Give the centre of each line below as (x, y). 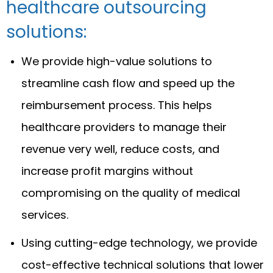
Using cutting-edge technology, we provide (139, 243)
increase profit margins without (107, 171)
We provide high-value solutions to (117, 61)
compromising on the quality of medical (131, 193)
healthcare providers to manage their (124, 127)
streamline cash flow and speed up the (128, 83)
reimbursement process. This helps (117, 105)
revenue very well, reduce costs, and (120, 149)
